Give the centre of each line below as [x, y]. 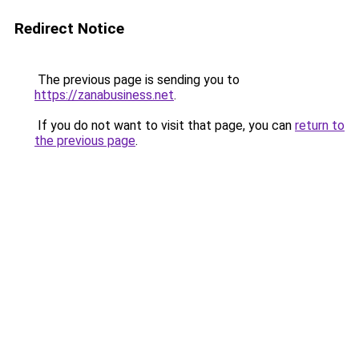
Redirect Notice [69, 28]
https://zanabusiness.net [104, 95]
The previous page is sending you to [137, 80]
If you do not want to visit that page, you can [165, 125]
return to [320, 125]
